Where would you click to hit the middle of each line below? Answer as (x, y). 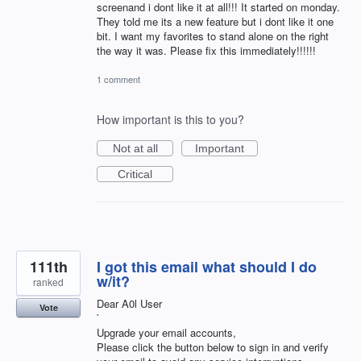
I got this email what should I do (207, 266)
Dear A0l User (129, 303)
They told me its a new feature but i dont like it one (215, 22)
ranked (48, 281)
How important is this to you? (170, 119)
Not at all (135, 148)
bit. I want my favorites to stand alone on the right (213, 36)
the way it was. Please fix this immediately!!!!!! (206, 51)
